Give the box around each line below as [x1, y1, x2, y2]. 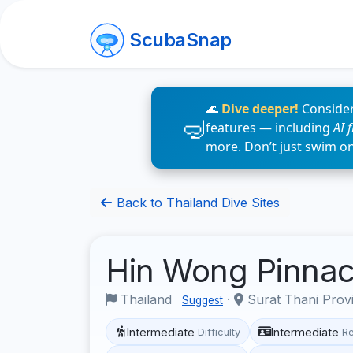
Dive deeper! [221, 100, 299, 117]
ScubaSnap [129, 28, 232, 51]
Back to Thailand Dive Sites [113, 195, 280, 210]
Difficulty [198, 325, 241, 338]
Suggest [182, 294, 223, 307]
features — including [206, 119, 333, 136]
